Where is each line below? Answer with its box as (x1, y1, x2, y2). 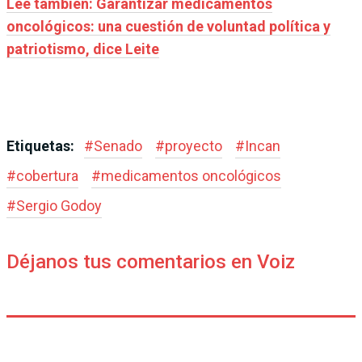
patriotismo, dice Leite (6, 40, 159, 57)
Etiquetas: (6, 137, 78, 154)
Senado (94, 137, 142, 154)
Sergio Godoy (16, 196, 102, 214)
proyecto (165, 137, 222, 154)
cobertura (16, 166, 78, 184)
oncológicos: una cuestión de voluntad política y (6, 17, 330, 35)
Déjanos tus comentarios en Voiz (6, 250, 295, 273)
